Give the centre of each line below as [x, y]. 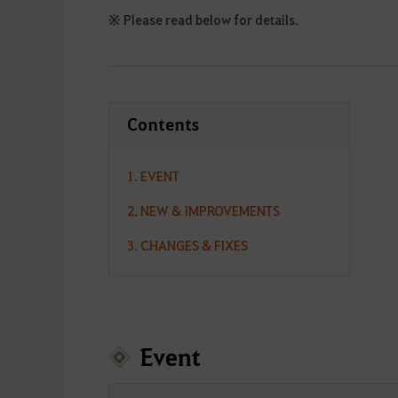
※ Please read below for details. [203, 19]
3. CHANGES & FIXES [187, 246]
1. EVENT [153, 176]
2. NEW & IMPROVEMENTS [203, 211]
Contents [163, 124]
